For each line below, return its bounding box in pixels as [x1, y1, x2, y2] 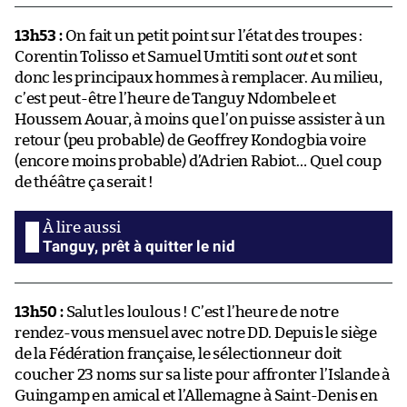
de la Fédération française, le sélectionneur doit [15, 345, 342, 362]
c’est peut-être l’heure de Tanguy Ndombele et [15, 90, 336, 106]
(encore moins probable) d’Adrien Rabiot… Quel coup [15, 153, 382, 169]
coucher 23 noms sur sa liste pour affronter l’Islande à [15, 366, 391, 382]
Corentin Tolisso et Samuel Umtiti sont [15, 48, 285, 65]
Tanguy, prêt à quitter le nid [43, 236, 235, 255]
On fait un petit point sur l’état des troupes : [62, 27, 363, 44]
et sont [307, 48, 358, 65]
